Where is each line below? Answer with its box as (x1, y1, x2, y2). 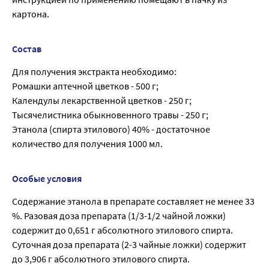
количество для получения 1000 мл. (12, 137, 163, 150)
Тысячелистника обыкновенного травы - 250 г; (12, 108, 208, 121)
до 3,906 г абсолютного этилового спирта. (12, 252, 190, 265)
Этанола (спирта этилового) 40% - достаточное (12, 122, 210, 135)
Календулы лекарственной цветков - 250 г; (12, 94, 192, 106)
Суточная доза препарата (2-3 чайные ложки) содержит (12, 238, 246, 250)
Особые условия (12, 172, 82, 184)
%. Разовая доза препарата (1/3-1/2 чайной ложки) (12, 209, 226, 222)
